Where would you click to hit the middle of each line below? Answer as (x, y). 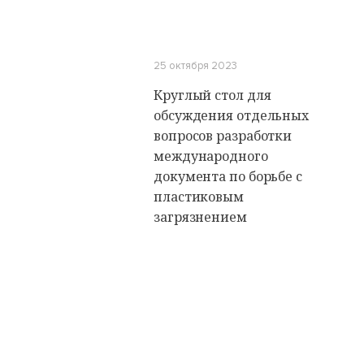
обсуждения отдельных (231, 115)
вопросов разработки (223, 136)
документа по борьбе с (228, 176)
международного (211, 156)
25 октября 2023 (195, 66)
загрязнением (200, 217)
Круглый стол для (212, 95)
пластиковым (199, 197)
